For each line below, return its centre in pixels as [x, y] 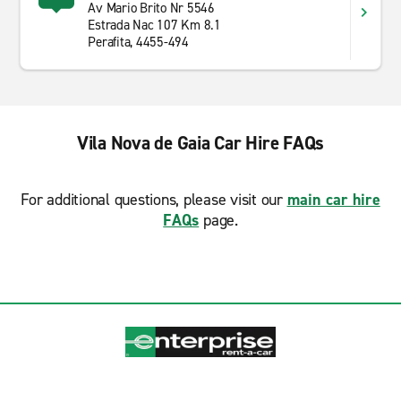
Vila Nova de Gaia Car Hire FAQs [200, 143]
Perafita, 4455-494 [138, 42]
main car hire [333, 200]
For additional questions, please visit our [154, 200]
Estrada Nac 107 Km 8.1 [154, 25]
